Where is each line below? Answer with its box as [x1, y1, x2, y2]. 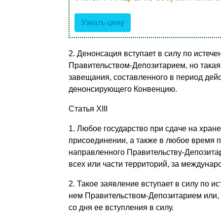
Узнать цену [80, 18, 124, 27]
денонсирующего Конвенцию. [68, 84, 177, 93]
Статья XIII [68, 104, 108, 113]
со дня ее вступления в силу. [68, 203, 174, 212]
